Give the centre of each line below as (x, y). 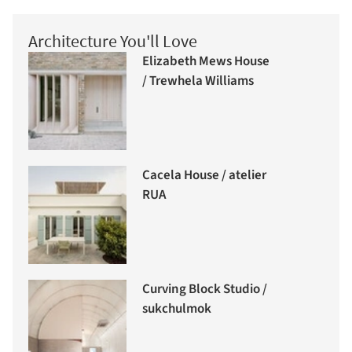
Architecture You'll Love (113, 40)
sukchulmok (177, 309)
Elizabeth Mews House (206, 62)
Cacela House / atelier (204, 176)
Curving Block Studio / (205, 290)
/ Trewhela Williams (198, 81)
